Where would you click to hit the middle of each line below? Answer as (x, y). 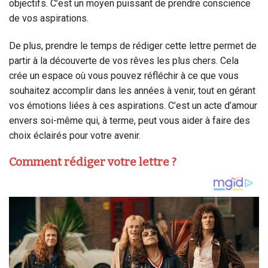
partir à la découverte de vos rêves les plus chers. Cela (124, 60)
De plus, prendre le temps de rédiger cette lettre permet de (133, 45)
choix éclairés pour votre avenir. (75, 135)
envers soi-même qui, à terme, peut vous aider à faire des (130, 120)
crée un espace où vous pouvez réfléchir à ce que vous (124, 75)
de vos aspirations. (49, 18)
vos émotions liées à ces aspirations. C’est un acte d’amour (133, 105)
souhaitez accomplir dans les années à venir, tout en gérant (132, 90)
